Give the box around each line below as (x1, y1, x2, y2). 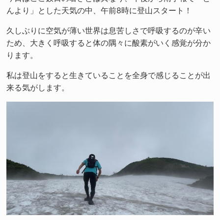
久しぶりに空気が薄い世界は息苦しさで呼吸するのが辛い (6, 25, 211, 35)
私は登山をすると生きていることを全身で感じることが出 (6, 70, 211, 80)
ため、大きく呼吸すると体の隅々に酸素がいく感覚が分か (6, 37, 211, 48)
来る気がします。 (6, 82, 70, 92)
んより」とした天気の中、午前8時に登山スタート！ (6, 5, 192, 15)
